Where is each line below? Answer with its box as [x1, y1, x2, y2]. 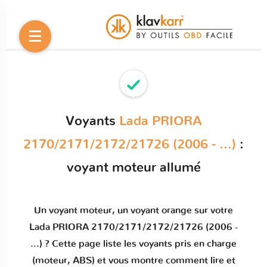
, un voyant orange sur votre [112, 206, 233, 215]
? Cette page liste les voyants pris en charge [42, 239, 237, 249]
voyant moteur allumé [66, 161, 201, 174]
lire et [210, 256, 235, 265]
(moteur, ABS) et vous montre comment [32, 256, 210, 265]
